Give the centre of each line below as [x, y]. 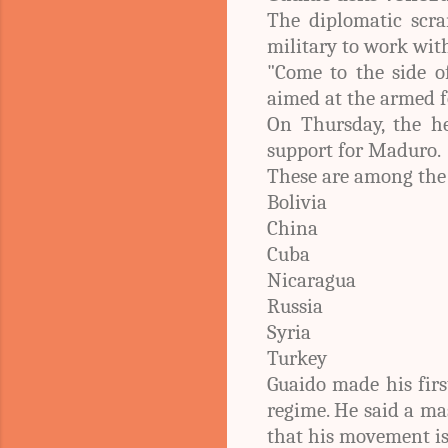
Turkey [297, 357]
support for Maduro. [354, 149]
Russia [295, 305]
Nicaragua [311, 279]
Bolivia [297, 201]
